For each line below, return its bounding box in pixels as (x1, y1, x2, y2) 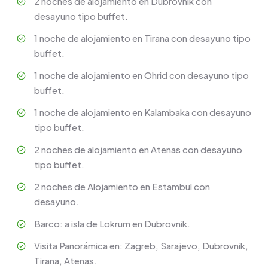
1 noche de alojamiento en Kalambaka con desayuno (34, 106, 251, 118)
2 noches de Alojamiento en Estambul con (34, 181, 210, 192)
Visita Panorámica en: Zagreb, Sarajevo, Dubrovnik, (34, 240, 248, 251)
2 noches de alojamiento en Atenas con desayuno (34, 144, 242, 155)
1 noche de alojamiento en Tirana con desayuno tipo (34, 32, 251, 44)
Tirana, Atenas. (34, 255, 97, 266)
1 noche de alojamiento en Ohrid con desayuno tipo (34, 69, 249, 81)
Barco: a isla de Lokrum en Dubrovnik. (34, 218, 190, 229)
